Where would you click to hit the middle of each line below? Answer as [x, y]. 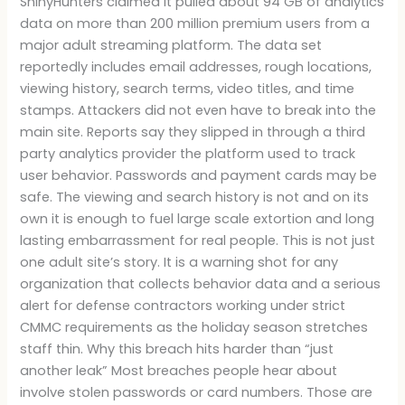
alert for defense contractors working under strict [183, 305]
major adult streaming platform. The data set [171, 45]
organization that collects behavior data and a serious [201, 283]
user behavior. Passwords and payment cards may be [199, 175]
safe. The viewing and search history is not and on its [195, 197]
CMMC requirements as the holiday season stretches [194, 327]
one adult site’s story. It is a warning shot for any [179, 262]
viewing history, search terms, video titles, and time [188, 88]
